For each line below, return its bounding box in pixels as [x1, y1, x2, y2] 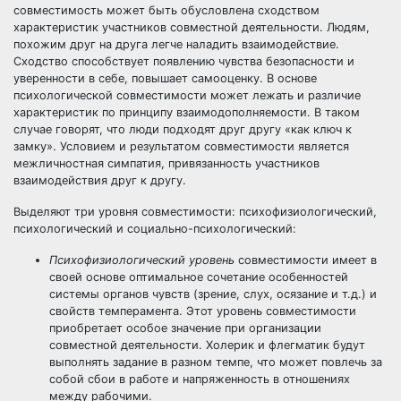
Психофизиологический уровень [49, 253, 235, 267]
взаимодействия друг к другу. [13, 174, 186, 187]
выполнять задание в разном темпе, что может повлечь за [49, 355, 382, 369]
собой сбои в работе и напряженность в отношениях [49, 372, 350, 386]
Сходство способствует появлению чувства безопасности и [13, 55, 354, 68]
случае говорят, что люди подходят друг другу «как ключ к [13, 123, 352, 136]
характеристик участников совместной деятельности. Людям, [13, 21, 370, 34]
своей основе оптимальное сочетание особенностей [49, 270, 348, 284]
